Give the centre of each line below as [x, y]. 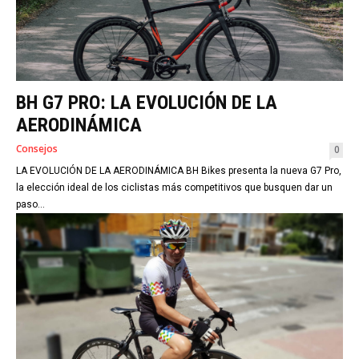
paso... [30, 204]
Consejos [37, 148]
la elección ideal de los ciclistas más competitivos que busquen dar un [174, 187]
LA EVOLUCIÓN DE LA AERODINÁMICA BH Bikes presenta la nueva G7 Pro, [179, 170]
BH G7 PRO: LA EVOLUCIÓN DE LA [147, 102]
